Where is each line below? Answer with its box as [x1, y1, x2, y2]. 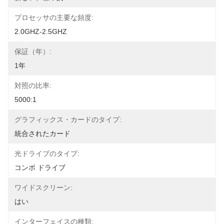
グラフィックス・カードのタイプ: [14, 115, 121, 123]
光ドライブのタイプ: [14, 149, 79, 157]
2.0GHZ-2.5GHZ [14, 27, 67, 35]
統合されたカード [14, 129, 70, 137]
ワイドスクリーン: [14, 183, 72, 191]
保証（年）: [14, 47, 51, 55]
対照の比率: [14, 81, 51, 89]
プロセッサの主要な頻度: [14, 13, 93, 21]
